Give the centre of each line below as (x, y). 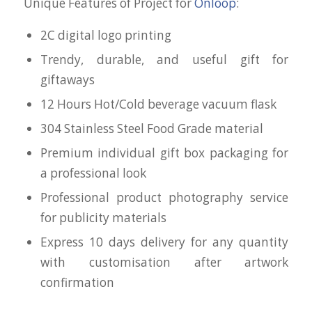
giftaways (67, 80)
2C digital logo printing (106, 36)
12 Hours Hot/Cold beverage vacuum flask (158, 104)
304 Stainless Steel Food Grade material (151, 129)
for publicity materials (103, 218)
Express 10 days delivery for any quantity (164, 242)
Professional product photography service (164, 198)
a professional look (93, 173)
